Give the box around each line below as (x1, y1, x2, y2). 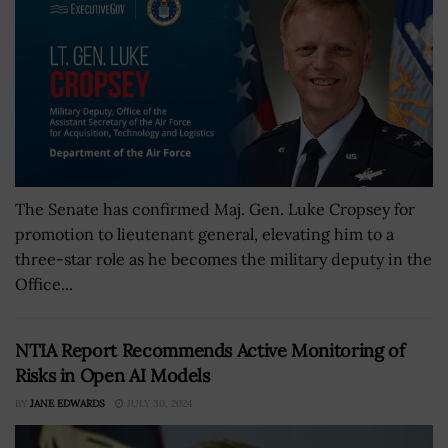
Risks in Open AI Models (15, 363, 210, 387)
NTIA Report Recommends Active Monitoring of (15, 338, 405, 362)
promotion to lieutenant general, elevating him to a (15, 223, 394, 244)
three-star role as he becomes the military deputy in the (15, 248, 432, 269)
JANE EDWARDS (30, 396, 105, 410)
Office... (15, 273, 73, 294)
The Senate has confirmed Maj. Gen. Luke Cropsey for (15, 198, 415, 219)
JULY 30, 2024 (124, 396, 192, 410)
